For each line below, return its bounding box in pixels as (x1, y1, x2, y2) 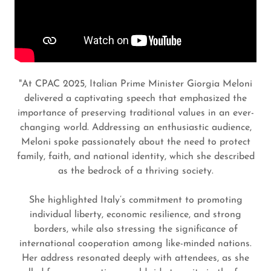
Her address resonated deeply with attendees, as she (22, 253, 249, 263)
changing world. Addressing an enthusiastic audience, (19, 123, 252, 132)
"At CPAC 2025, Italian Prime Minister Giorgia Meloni (19, 79, 252, 89)
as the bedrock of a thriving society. (57, 166, 214, 176)
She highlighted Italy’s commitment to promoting (28, 195, 243, 205)
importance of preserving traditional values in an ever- (17, 108, 254, 118)
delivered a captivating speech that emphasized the (24, 94, 247, 103)
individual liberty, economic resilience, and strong (30, 210, 241, 220)
